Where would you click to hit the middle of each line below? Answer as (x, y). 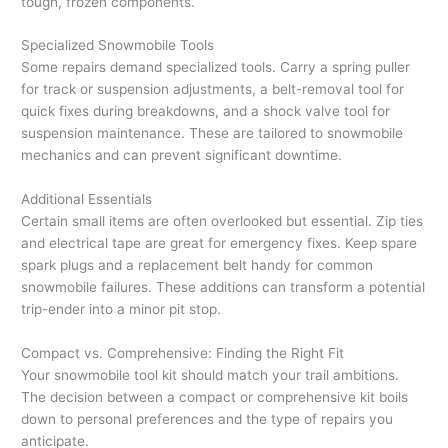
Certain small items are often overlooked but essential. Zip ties (222, 221)
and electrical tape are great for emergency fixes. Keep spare (219, 243)
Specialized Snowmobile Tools (118, 45)
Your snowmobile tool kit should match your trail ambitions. (210, 375)
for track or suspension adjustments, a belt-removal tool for (213, 89)
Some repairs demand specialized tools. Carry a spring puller (216, 67)
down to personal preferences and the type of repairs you (207, 419)
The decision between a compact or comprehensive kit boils (215, 397)
